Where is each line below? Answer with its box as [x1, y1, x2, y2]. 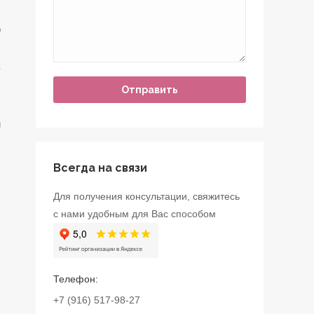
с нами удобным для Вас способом [53, 208, 216, 219]
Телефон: [53, 273, 98, 285]
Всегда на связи [53, 161, 147, 175]
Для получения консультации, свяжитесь [53, 191, 240, 202]
